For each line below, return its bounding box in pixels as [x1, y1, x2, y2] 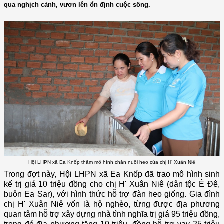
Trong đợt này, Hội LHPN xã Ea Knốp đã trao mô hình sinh [4, 170, 220, 179]
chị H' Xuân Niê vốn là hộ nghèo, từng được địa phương [4, 200, 220, 209]
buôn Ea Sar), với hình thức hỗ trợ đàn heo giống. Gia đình [4, 190, 220, 199]
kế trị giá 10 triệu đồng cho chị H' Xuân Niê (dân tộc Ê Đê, [4, 180, 220, 189]
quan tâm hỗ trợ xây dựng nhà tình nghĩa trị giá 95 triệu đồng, [4, 210, 220, 219]
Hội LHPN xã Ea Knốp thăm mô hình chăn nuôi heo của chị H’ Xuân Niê [28, 159, 195, 165]
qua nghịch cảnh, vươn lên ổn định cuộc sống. [4, 1, 150, 9]
